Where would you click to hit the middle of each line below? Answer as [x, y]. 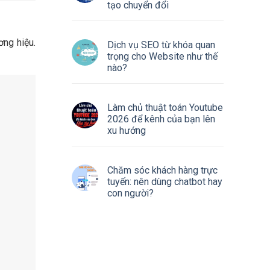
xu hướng [126, 130]
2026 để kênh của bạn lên [161, 119]
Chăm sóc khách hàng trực [162, 170]
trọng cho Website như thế [162, 56]
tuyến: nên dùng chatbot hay [165, 182]
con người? [130, 193]
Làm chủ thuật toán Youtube [165, 108]
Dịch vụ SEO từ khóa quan [161, 45]
